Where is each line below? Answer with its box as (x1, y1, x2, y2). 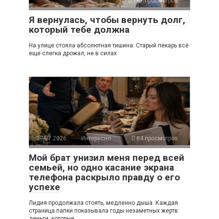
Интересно (81, 135, 111, 142)
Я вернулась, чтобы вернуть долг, (29, 14, 185, 26)
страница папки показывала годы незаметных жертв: (29, 207, 179, 215)
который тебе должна (29, 24, 130, 36)
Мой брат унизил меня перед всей (29, 152, 184, 164)
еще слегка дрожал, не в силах (29, 50, 117, 57)
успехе (29, 181, 60, 193)
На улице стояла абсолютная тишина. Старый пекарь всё (29, 42, 189, 49)
